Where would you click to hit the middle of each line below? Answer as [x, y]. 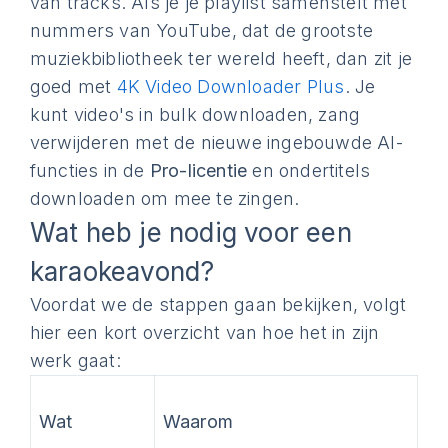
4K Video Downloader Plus [230, 86]
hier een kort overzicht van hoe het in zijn [204, 332]
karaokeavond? [122, 271]
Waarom [198, 421]
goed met [73, 86]
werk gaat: [75, 360]
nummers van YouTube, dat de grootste [201, 30]
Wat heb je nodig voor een [190, 232]
